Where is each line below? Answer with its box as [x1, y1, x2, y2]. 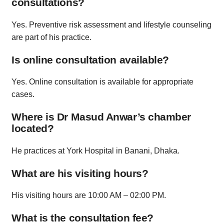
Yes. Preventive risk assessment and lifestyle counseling [11, 20, 211, 29]
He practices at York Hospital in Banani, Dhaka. [11, 146, 179, 155]
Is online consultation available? [11, 53, 169, 65]
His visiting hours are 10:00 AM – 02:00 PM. [11, 191, 166, 200]
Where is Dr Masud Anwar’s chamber [11, 111, 191, 123]
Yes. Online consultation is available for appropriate [11, 77, 193, 86]
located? [11, 122, 54, 134]
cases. [11, 90, 34, 99]
